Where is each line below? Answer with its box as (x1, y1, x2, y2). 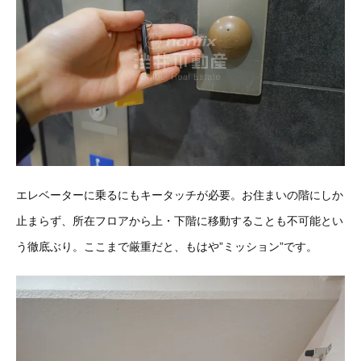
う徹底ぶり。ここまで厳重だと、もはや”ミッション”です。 (16, 239, 317, 253)
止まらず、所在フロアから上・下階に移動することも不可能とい (16, 214, 343, 227)
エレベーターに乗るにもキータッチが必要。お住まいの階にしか (16, 188, 343, 201)
